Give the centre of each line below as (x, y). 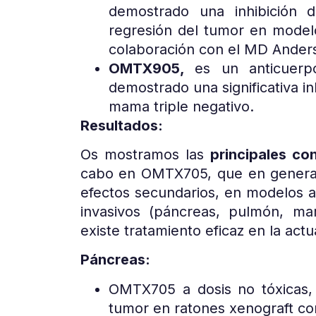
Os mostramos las (145, 155)
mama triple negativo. (181, 106)
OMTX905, (151, 68)
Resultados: (121, 125)
